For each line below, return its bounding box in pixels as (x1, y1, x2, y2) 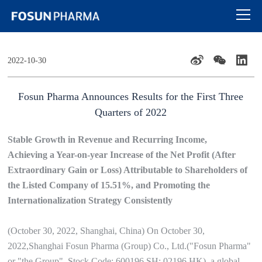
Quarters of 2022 (95, 106, 167, 118)
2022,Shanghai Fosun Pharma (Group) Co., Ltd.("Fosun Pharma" (8, 241, 251, 251)
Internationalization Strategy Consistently (8, 195, 173, 205)
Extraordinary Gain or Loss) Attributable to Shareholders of (8, 165, 248, 175)
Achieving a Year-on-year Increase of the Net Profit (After (8, 150, 236, 160)
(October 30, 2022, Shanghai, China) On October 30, (8, 226, 205, 236)
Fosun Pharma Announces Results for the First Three (18, 91, 244, 102)
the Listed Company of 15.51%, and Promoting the (8, 180, 211, 190)
